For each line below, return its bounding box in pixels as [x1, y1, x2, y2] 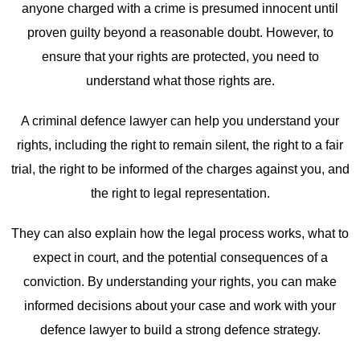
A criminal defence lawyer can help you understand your [21, 114, 339, 129]
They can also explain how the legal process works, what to [11, 227, 349, 241]
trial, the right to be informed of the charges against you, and [10, 162, 350, 177]
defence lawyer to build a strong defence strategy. [39, 323, 321, 337]
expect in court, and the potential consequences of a [32, 251, 328, 265]
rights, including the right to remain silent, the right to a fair [17, 138, 343, 153]
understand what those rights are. [85, 74, 275, 88]
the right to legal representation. [90, 186, 270, 201]
